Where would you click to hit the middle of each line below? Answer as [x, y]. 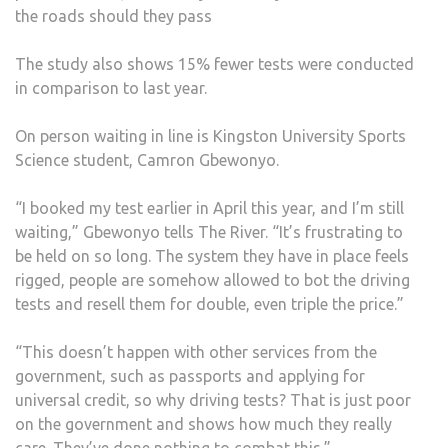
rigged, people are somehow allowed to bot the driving [212, 280]
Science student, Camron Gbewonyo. [149, 160]
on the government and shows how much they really [203, 424]
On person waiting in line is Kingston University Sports [210, 136]
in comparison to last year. [113, 88]
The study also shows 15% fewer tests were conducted [214, 64]
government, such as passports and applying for [190, 376]
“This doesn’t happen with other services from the [196, 352]
